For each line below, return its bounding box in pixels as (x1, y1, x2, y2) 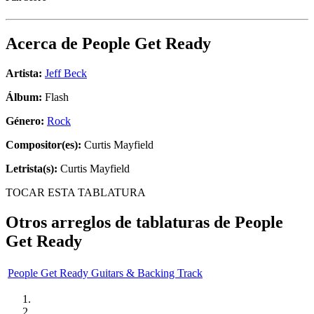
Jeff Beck (45, 67, 87, 80)
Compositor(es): (6, 139, 81, 151)
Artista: (6, 67, 42, 80)
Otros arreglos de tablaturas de (6, 213, 235, 232)
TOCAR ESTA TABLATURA (6, 186, 146, 199)
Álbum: (6, 91, 42, 104)
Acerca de (6, 34, 82, 53)
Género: (6, 115, 47, 128)
